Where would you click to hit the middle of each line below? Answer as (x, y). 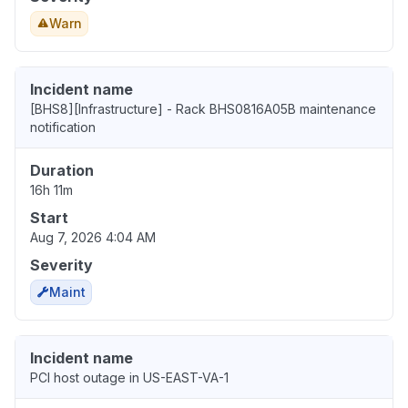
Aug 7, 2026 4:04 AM (93, 238)
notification (63, 127)
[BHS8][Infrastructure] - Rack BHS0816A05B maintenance (203, 109)
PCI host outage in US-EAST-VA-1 (129, 378)
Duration (62, 171)
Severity (61, 265)
